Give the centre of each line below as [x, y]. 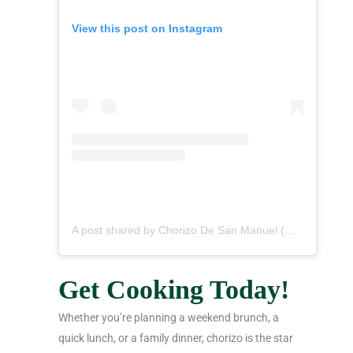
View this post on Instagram [147, 28]
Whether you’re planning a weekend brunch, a [169, 317]
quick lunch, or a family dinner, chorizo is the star [176, 338]
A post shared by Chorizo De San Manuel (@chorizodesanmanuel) [290, 230]
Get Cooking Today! [174, 289]
